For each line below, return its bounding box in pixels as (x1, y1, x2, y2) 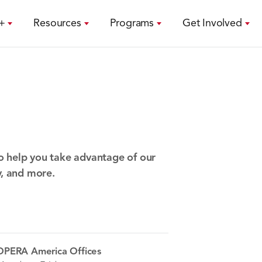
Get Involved (182, 18, 242, 29)
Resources (33, 18, 81, 29)
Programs (109, 18, 154, 29)
